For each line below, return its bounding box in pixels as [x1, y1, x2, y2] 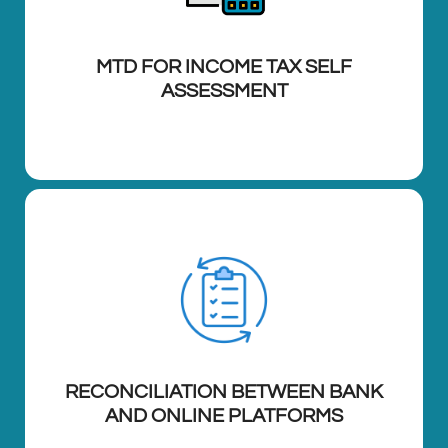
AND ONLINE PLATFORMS [105, 405, 343, 426]
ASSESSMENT [160, 81, 288, 102]
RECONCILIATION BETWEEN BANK [65, 381, 383, 402]
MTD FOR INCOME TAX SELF [96, 57, 352, 78]
